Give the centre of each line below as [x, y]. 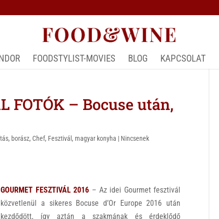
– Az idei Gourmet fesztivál [135, 190]
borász [21, 138]
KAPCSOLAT [183, 58]
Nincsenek [135, 138]
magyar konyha [96, 138]
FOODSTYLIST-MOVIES [74, 58]
